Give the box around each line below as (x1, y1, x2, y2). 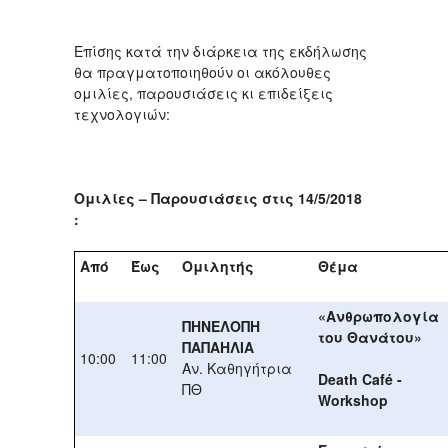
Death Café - (318, 368, 402, 389)
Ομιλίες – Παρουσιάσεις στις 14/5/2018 (74, 187, 362, 208)
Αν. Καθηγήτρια (182, 357, 292, 378)
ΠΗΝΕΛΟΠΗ (182, 315, 260, 336)
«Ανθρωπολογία (318, 305, 439, 326)
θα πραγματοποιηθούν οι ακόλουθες (74, 61, 331, 82)
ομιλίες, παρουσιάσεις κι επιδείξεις (74, 82, 333, 103)
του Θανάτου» (318, 326, 422, 347)
